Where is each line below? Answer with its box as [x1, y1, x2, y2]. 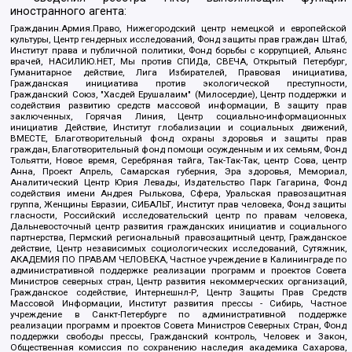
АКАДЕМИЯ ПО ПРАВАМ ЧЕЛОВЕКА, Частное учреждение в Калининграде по [10, 253, 346, 265]
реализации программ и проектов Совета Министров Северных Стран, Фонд [10, 319, 346, 331]
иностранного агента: [10, 4, 127, 18]
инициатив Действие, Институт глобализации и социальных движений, [10, 121, 346, 133]
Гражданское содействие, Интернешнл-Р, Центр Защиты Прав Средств [10, 286, 346, 298]
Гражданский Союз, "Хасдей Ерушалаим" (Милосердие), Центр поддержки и [10, 88, 346, 100]
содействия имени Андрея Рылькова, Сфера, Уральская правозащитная [10, 187, 346, 199]
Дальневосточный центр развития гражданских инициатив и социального [10, 220, 346, 232]
